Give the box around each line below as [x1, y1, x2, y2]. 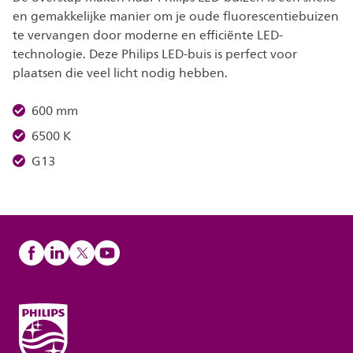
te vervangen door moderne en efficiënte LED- [13, 25, 283, 46]
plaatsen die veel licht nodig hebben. [13, 63, 228, 84]
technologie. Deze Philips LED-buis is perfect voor [13, 44, 297, 65]
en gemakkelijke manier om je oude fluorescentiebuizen [13, 6, 339, 27]
